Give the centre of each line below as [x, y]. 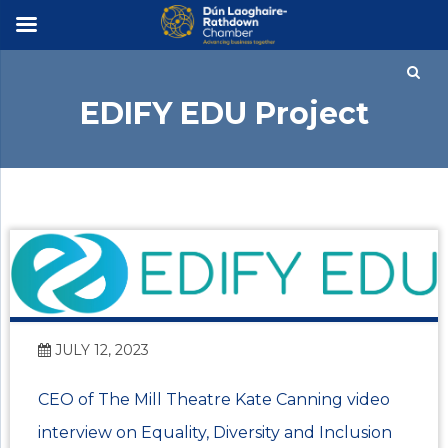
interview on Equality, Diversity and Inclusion [215, 433]
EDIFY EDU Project [224, 113]
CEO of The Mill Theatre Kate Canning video [214, 400]
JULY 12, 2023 [100, 350]
